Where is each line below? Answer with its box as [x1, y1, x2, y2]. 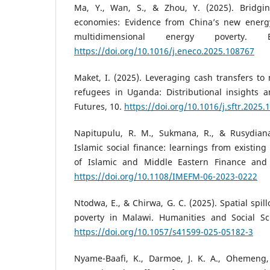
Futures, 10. [74, 101, 124, 113]
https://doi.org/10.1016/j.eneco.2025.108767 [74, 45, 254, 57]
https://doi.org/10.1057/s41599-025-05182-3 [74, 226, 253, 238]
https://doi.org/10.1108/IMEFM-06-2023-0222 [74, 171, 257, 183]
